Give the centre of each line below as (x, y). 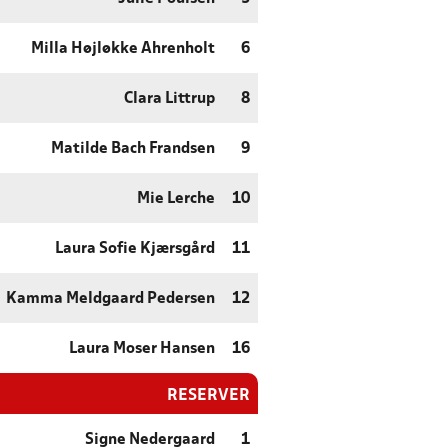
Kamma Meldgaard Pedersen (110, 299)
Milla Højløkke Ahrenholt (123, 49)
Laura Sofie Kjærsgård (135, 249)
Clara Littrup (169, 99)
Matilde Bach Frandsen (133, 149)
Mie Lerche (176, 199)
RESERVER (208, 396)
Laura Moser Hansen (142, 349)
